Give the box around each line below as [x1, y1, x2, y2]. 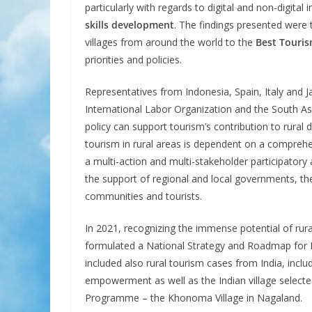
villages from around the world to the [85, 36, 256, 49]
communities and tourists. [85, 189, 202, 203]
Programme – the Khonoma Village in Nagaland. [85, 291, 302, 304]
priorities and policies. [85, 53, 182, 66]
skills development [85, 18, 174, 31]
